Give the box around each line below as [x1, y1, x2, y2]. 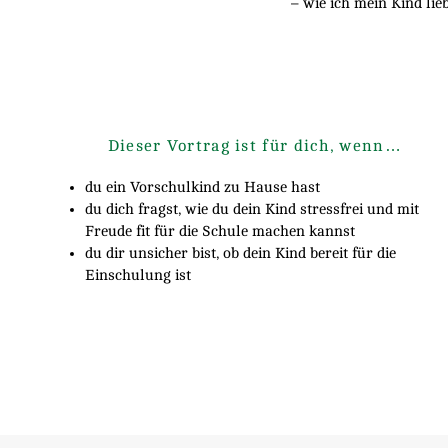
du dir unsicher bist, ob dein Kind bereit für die [85, 245, 396, 262]
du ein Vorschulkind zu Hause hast [85, 179, 320, 196]
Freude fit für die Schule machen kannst [85, 223, 355, 240]
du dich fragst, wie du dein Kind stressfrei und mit [85, 201, 419, 218]
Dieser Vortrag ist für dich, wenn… [107, 137, 402, 155]
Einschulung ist [85, 267, 191, 284]
